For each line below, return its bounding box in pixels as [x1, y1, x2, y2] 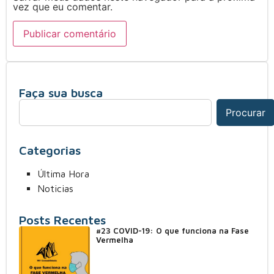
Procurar [226, 106, 265, 119]
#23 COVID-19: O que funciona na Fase [95, 226, 249, 236]
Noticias [37, 183, 73, 194]
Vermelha [95, 235, 133, 245]
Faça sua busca [19, 86, 103, 100]
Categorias [19, 143, 81, 158]
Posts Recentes [19, 213, 106, 228]
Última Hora [37, 168, 89, 180]
